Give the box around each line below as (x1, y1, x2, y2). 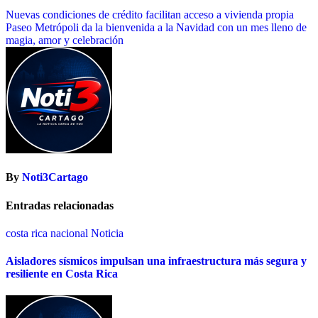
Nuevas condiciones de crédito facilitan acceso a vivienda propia (6, 9, 294, 21)
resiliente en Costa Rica (6, 268, 118, 280)
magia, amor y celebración (6, 34, 124, 47)
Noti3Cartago (22, 171, 88, 184)
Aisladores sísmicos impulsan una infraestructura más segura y (6, 255, 307, 268)
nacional (50, 226, 91, 239)
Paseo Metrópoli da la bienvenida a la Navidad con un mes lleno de (6, 21, 307, 34)
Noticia (91, 226, 124, 239)
